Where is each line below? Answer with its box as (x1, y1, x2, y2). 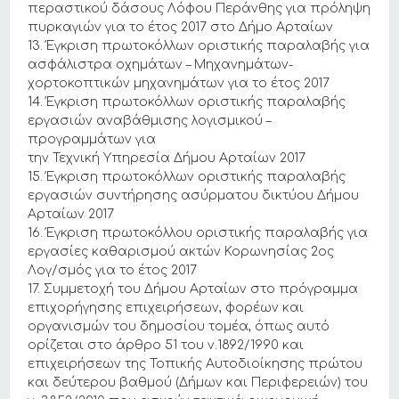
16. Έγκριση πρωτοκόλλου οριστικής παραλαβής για (28, 226, 369, 240)
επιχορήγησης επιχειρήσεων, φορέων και (28, 301, 305, 314)
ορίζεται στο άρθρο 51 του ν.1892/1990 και (28, 338, 305, 352)
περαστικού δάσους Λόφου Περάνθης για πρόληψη (28, 2, 371, 15)
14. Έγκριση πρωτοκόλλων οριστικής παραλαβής (28, 95, 346, 109)
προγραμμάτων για (28, 133, 157, 146)
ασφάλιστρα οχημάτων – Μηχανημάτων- (28, 58, 294, 71)
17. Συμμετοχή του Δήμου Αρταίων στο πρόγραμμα (28, 282, 359, 296)
